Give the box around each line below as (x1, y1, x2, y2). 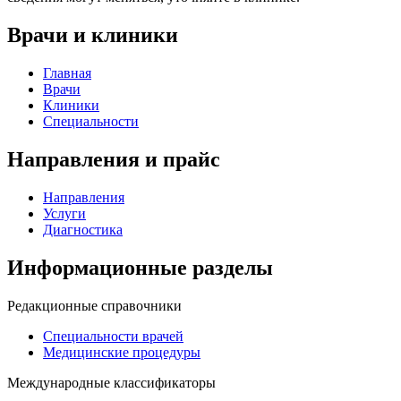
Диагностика (43, 221, 123, 237)
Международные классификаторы (7, 374, 216, 390)
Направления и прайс (7, 148, 220, 172)
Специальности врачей (43, 328, 183, 344)
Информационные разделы (7, 255, 273, 279)
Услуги (43, 205, 86, 221)
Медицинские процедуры (43, 344, 200, 360)
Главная (43, 65, 91, 81)
